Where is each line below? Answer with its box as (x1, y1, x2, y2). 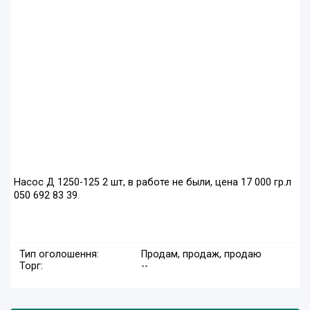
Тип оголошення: (19, 248, 99, 261)
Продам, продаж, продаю (140, 248, 262, 261)
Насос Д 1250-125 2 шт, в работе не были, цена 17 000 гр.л (14, 176, 291, 189)
